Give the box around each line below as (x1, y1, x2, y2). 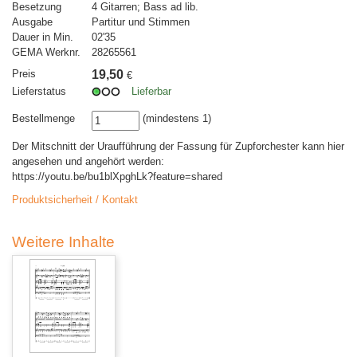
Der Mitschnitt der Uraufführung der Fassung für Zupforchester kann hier (12, 140, 344, 153)
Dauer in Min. (12, 31, 73, 44)
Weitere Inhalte (12, 233, 115, 251)
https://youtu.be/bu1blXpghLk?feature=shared (12, 171, 222, 183)
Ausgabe (12, 16, 53, 29)
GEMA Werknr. (12, 46, 80, 59)
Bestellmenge (12, 112, 75, 125)
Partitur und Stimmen (92, 16, 190, 29)
